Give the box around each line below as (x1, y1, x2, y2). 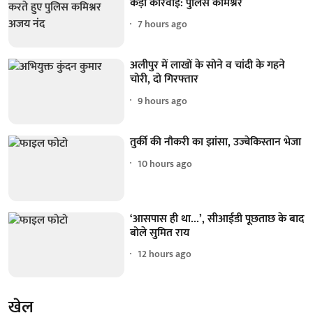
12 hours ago (138, 246, 192, 263)
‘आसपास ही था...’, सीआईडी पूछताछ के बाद (130, 209, 305, 228)
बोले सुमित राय (130, 223, 190, 242)
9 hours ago (138, 92, 188, 109)
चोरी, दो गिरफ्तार (130, 70, 199, 89)
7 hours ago (138, 16, 188, 33)
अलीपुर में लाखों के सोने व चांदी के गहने (130, 56, 286, 75)
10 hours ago (138, 155, 193, 172)
